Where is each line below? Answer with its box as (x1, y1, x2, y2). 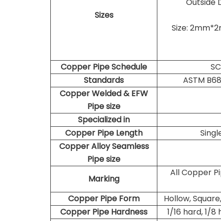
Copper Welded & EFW (60, 88, 148, 99)
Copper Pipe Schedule (61, 61, 147, 73)
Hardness (111, 206, 147, 218)
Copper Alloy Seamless (59, 141, 149, 152)
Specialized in (78, 114, 130, 125)
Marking (88, 173, 119, 184)
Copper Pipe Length (65, 127, 143, 139)
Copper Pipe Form (68, 193, 140, 204)
